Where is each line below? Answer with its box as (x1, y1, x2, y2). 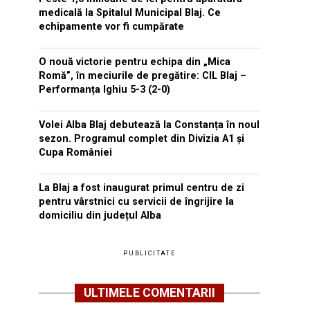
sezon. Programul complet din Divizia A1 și (39, 133, 244, 145)
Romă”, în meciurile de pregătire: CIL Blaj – (39, 70, 246, 82)
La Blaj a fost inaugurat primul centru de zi (39, 182, 244, 194)
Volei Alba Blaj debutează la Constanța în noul (39, 119, 259, 131)
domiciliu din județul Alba (39, 210, 161, 221)
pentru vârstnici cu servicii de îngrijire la (39, 196, 234, 208)
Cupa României (39, 147, 112, 158)
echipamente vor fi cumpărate (39, 21, 184, 33)
